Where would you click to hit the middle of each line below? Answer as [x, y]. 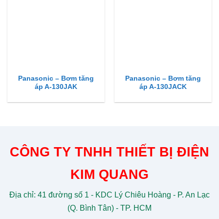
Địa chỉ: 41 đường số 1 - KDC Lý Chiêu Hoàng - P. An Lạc [109, 195]
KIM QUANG [109, 175]
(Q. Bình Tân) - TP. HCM [109, 208]
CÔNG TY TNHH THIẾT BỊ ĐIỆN [109, 152]
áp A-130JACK [163, 87]
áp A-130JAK [56, 87]
